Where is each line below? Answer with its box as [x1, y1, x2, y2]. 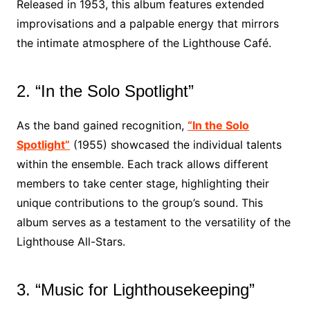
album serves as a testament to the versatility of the [16, 215, 291, 229]
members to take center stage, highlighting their [16, 176, 269, 190]
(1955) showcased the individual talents [69, 138, 282, 152]
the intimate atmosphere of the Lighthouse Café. [16, 36, 271, 50]
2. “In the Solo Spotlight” [16, 82, 194, 100]
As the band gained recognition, [16, 118, 188, 132]
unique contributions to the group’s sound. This [16, 196, 263, 210]
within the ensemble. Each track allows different [16, 157, 268, 171]
